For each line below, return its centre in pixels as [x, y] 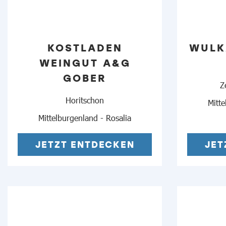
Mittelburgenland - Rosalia [85, 117]
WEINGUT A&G [85, 63]
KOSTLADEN [85, 48]
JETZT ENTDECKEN [85, 144]
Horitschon [85, 100]
